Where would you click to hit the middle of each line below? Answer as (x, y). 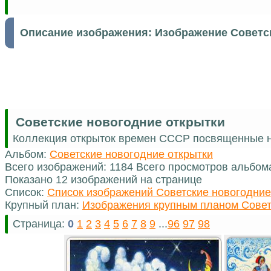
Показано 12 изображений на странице (103, 179)
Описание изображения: (87, 32)
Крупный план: (44, 205)
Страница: (40, 224)
